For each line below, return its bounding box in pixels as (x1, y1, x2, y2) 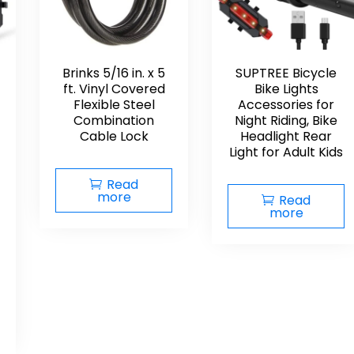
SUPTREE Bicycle (235, 64, 337, 82)
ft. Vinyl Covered (62, 80, 165, 98)
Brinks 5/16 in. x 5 (62, 64, 165, 82)
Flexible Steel (73, 96, 155, 114)
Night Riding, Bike (235, 111, 337, 130)
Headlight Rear (240, 127, 332, 145)
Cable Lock (79, 127, 149, 145)
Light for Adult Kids (229, 143, 343, 161)
